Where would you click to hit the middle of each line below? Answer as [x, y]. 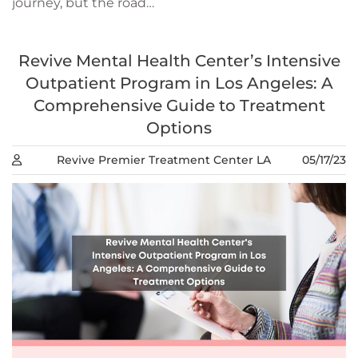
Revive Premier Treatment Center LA [164, 160]
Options [179, 128]
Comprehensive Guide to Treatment [179, 106]
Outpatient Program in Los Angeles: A [179, 84]
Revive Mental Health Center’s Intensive [179, 61]
